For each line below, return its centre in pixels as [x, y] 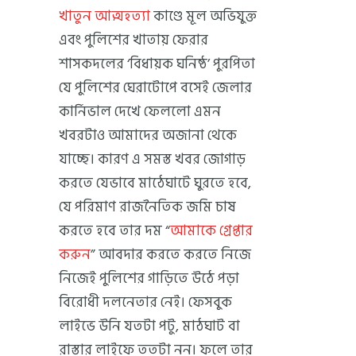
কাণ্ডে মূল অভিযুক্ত [203, 16]
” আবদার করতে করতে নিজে [171, 254]
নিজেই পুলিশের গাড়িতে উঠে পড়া [149, 278]
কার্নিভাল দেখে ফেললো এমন [140, 111]
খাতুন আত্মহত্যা [104, 16]
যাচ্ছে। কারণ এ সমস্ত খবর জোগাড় [152, 159]
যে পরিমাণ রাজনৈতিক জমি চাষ [147, 207]
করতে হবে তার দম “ [114, 230]
